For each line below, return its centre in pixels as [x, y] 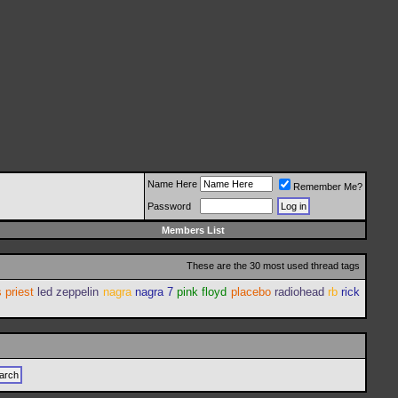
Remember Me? [328, 187]
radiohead [299, 292]
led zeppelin [68, 292]
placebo [251, 292]
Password [169, 206]
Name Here [172, 184]
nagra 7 [154, 292]
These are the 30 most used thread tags [273, 266]
